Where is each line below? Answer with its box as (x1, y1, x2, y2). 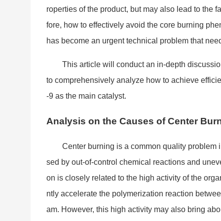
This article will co (62, 60, 125, 69)
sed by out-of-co (46, 157, 102, 166)
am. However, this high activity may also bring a (46, 205, 212, 214)
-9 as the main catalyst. (46, 92, 126, 101)
